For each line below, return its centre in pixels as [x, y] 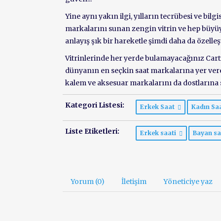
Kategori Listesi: [95, 105]
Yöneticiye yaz [188, 182]
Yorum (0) [88, 182]
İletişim [134, 182]
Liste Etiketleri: [92, 131]
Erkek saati [160, 133]
